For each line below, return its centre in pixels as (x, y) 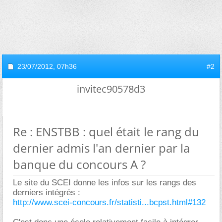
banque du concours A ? (79, 164)
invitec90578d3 (111, 89)
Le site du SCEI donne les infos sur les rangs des (105, 183)
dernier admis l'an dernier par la (101, 148)
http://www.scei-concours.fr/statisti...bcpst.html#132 (109, 202)
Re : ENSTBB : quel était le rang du (106, 132)
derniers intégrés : (47, 193)
